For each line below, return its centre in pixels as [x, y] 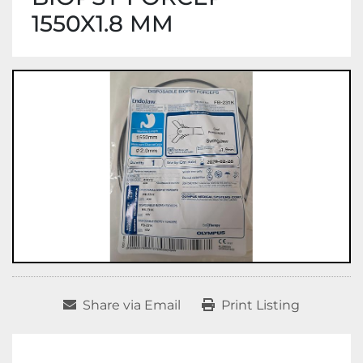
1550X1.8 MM [102, 24]
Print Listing [261, 305]
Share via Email [132, 305]
